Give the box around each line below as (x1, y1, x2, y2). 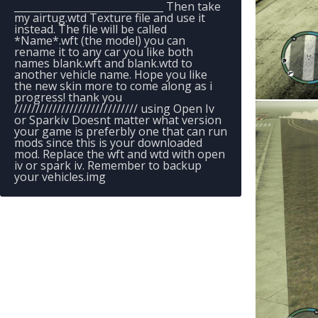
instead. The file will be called (14, 21, 167, 37)
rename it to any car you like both (14, 44, 193, 60)
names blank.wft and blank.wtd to (14, 55, 192, 71)
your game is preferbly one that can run (14, 124, 227, 139)
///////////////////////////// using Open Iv (14, 101, 214, 116)
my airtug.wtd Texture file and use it (14, 10, 205, 26)
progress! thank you (14, 89, 122, 105)
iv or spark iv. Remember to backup (14, 158, 202, 173)
